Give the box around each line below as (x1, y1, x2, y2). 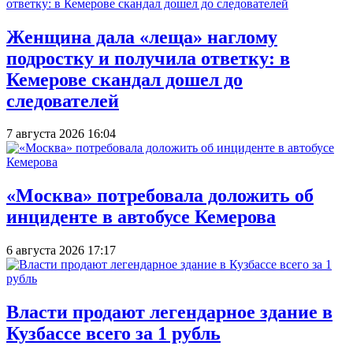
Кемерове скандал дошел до (6, 69, 243, 90)
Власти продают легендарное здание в (6, 302, 333, 323)
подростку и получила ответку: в (6, 47, 290, 69)
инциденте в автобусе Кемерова (6, 206, 276, 228)
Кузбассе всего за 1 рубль (6, 323, 221, 344)
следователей (6, 90, 119, 111)
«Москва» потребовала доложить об (6, 185, 314, 206)
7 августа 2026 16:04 (6, 127, 116, 141)
